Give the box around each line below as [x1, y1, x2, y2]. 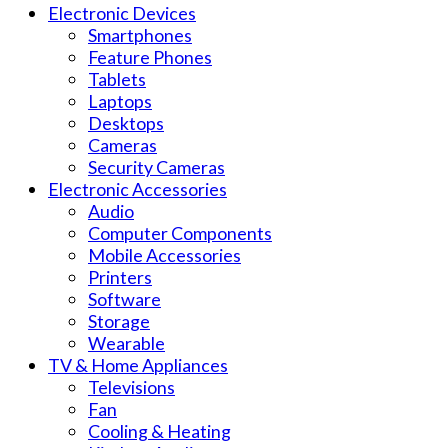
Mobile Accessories [88, 244, 241, 267]
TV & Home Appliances [48, 354, 228, 377]
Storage [88, 310, 150, 333]
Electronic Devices [48, 2, 196, 25]
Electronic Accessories [48, 178, 227, 201]
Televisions [88, 376, 175, 399]
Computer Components [88, 222, 272, 245]
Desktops [88, 112, 164, 135]
